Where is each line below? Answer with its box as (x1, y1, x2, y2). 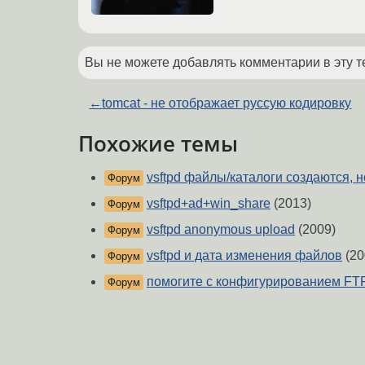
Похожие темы (78, 129, 238, 157)
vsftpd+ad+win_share (147, 196, 270, 211)
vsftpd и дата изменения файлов (147, 248, 342, 263)
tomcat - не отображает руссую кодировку (102, 95, 352, 110)
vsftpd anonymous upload (147, 222, 295, 237)
